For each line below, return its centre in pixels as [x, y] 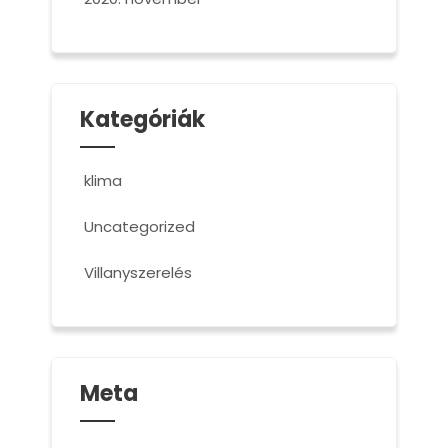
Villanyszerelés [137, 272]
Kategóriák [142, 119]
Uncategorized [139, 226]
